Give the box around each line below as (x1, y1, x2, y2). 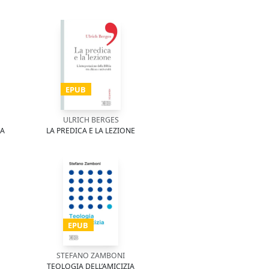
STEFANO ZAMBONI (56, 250, 125, 261)
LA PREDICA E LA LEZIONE (46, 125, 135, 136)
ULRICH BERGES (62, 115, 119, 125)
